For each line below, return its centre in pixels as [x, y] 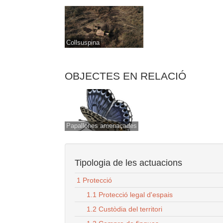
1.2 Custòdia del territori [124, 209]
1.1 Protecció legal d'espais [130, 195]
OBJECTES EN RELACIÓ [125, 76]
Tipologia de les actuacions [128, 163]
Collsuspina [83, 43]
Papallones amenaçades [102, 126]
